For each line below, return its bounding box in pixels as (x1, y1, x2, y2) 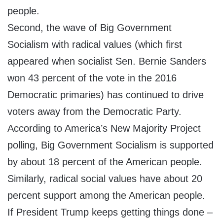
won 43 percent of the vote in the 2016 (7, 73, 177, 84)
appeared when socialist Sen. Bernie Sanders (7, 56, 206, 67)
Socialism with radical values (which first (7, 39, 182, 50)
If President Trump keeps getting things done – (7, 207, 213, 218)
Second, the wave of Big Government (7, 22, 172, 34)
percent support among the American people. (7, 190, 205, 201)
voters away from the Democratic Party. (7, 106, 182, 117)
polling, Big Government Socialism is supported (7, 140, 214, 151)
